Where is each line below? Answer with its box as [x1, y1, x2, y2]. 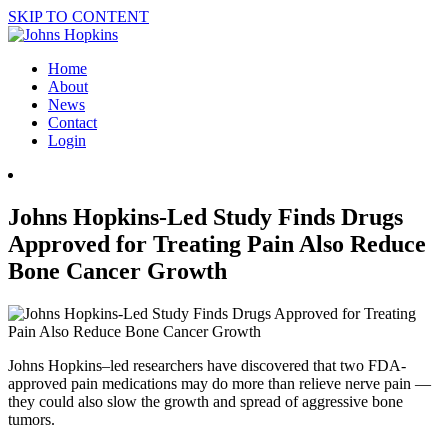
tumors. [8, 410, 55, 428]
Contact [48, 114, 97, 131]
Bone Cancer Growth [8, 257, 227, 284]
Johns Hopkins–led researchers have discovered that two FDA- [8, 356, 406, 374]
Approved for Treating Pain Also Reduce [8, 230, 426, 257]
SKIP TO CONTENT [8, 8, 149, 25]
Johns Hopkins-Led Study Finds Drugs [8, 203, 403, 230]
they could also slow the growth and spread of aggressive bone [8, 392, 403, 410]
